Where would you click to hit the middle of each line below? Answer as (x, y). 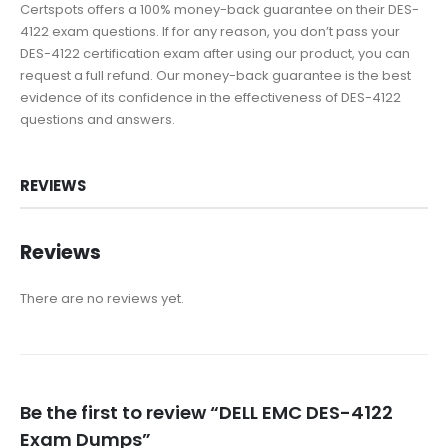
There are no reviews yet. (102, 298)
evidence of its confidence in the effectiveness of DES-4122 (210, 97)
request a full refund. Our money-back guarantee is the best (215, 75)
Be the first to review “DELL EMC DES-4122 (206, 413)
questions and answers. (97, 119)
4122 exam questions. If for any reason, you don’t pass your (210, 31)
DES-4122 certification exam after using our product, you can (215, 53)
